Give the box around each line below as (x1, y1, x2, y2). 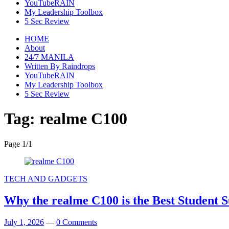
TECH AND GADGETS (4, 174, 87, 183)
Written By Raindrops (25, 62, 95, 71)
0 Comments (56, 217, 97, 226)
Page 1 (4, 139, 26, 148)
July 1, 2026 (4, 217, 44, 226)
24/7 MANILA (25, 53, 74, 61)
